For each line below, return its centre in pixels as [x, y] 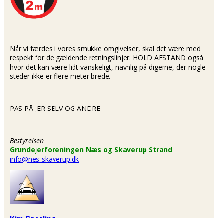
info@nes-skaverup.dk [44, 159]
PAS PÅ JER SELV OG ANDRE [55, 109]
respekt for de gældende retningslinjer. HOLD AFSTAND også [107, 58]
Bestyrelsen [27, 141]
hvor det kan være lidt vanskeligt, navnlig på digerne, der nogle [108, 67]
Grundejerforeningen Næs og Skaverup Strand [91, 150]
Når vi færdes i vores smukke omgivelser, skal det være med [105, 49]
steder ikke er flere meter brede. [60, 76]
